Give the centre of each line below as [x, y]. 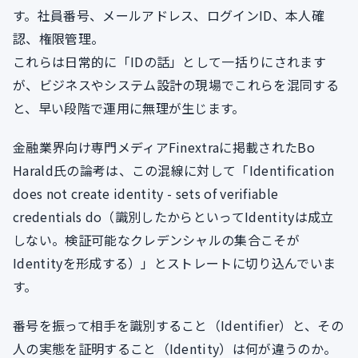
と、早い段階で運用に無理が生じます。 [129, 108]
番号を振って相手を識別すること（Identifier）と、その [178, 325]
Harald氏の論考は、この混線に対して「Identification [174, 170]
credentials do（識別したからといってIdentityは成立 [173, 217]
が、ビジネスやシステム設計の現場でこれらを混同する [176, 85]
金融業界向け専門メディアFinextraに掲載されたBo [164, 147]
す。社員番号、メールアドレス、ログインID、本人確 [169, 15]
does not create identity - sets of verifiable [146, 193]
